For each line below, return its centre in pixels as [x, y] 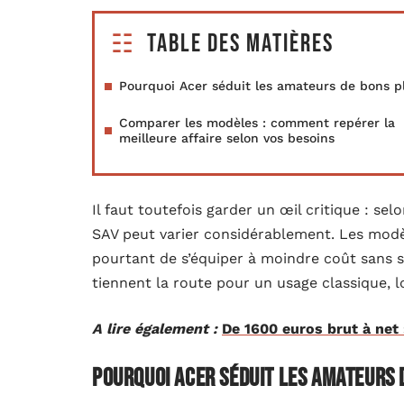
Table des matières [240, 44]
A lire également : [155, 329]
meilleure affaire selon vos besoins [227, 138]
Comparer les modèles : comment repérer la [257, 123]
